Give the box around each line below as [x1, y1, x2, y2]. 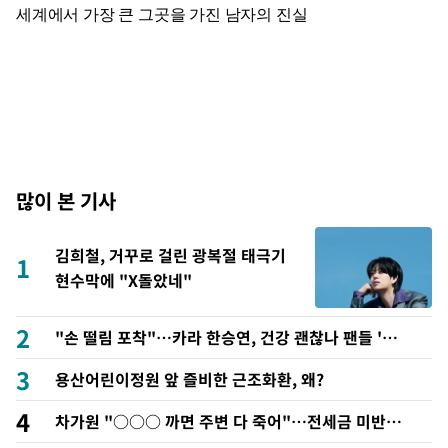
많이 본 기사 [16, 186, 116, 215]
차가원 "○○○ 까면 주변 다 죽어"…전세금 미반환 [55, 409, 401, 434]
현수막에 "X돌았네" [55, 267, 192, 292]
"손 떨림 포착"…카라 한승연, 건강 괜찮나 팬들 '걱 [55, 325, 397, 350]
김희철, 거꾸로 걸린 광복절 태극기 [55, 242, 286, 267]
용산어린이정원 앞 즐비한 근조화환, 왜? [55, 367, 324, 392]
